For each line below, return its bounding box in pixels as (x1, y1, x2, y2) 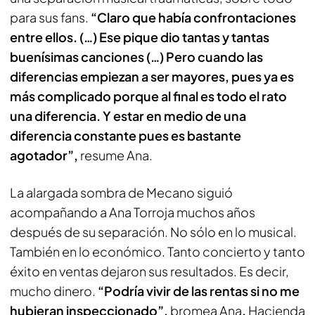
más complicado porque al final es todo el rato (10, 88, 287, 104)
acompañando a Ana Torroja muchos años (10, 204, 255, 220)
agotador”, (10, 147, 80, 163)
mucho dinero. (10, 283, 98, 299)
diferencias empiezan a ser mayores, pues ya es (10, 68, 294, 84)
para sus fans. (10, 9, 91, 25)
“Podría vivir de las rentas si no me (98, 283, 300, 299)
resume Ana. (80, 147, 153, 163)
